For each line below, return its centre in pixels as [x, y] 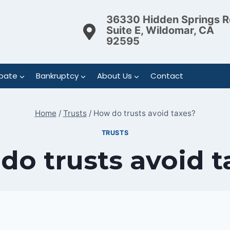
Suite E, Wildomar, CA [160, 30]
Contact [167, 76]
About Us [114, 76]
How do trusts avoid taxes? [144, 113]
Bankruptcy [57, 76]
